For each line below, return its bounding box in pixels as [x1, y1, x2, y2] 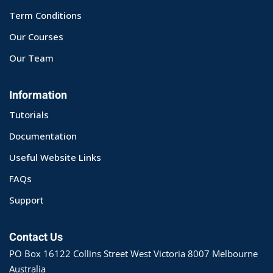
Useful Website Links [9, 151, 101, 163]
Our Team [9, 51, 54, 64]
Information [9, 87, 67, 104]
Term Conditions [9, 9, 82, 21]
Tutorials [9, 108, 49, 121]
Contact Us [9, 229, 63, 246]
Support [9, 193, 44, 206]
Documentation [9, 129, 77, 142]
